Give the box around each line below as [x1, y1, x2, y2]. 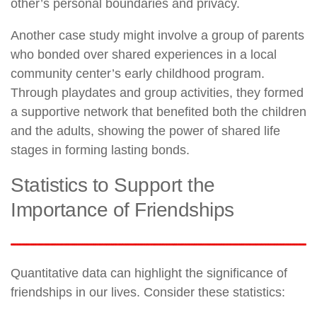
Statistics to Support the [11, 173, 215, 196]
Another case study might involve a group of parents [11, 28, 304, 42]
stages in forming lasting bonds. [11, 142, 190, 157]
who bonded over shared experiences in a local [11, 47, 277, 62]
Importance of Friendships [11, 198, 234, 221]
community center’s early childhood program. [11, 66, 265, 81]
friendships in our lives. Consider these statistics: [11, 284, 285, 299]
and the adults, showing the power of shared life [11, 123, 280, 138]
